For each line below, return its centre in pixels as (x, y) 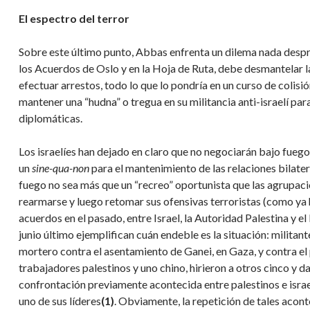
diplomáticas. (51, 118)
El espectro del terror (74, 18)
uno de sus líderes (60, 300)
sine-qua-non (61, 167)
